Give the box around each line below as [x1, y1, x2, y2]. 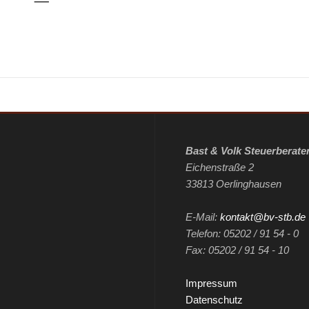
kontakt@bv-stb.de [220, 211, 306, 223]
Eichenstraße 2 [186, 161, 254, 173]
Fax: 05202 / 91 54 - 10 [186, 244, 289, 256]
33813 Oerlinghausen [186, 178, 281, 190]
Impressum [186, 277, 237, 289]
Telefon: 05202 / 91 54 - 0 [186, 228, 299, 239]
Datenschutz [186, 294, 243, 306]
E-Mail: [186, 211, 220, 223]
